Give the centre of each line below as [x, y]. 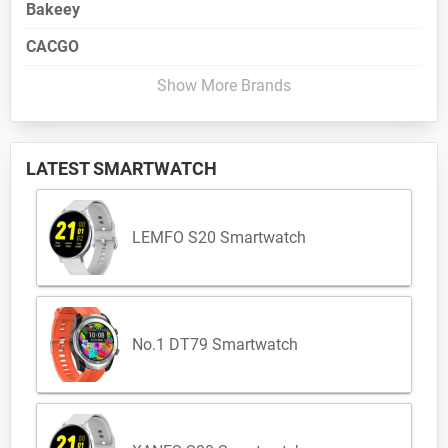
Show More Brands [224, 85]
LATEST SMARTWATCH [121, 168]
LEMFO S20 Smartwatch [219, 237]
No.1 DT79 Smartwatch [215, 344]
